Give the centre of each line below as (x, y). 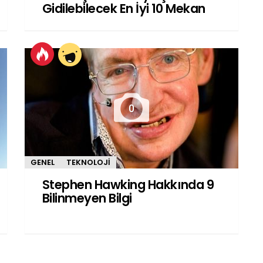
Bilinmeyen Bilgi (87, 198)
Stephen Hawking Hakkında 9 (128, 184)
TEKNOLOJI (88, 162)
